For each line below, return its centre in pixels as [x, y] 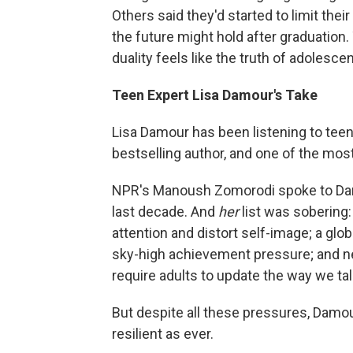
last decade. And [165, 212]
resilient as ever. [163, 334]
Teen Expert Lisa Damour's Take [215, 95]
